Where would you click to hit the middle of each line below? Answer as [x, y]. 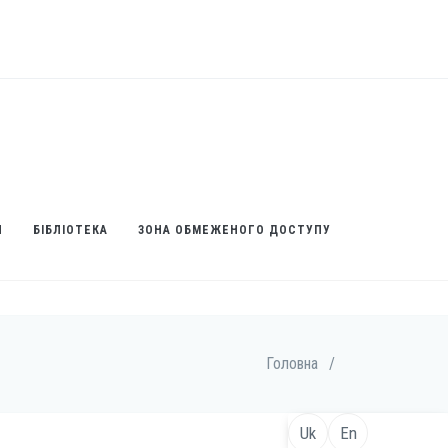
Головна [292, 363]
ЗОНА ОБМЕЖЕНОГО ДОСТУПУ [234, 230]
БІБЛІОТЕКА [70, 230]
